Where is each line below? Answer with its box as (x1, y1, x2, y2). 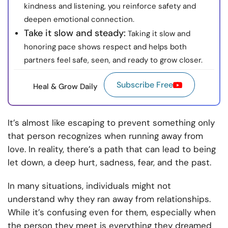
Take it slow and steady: (24, 27, 126, 40)
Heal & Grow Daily (33, 81, 98, 92)
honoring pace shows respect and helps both (24, 42, 187, 52)
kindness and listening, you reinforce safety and (24, 1, 196, 12)
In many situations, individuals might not (8, 180, 171, 192)
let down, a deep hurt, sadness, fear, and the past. (8, 157, 211, 168)
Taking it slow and (126, 28, 190, 39)
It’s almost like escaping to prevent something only (8, 117, 215, 129)
